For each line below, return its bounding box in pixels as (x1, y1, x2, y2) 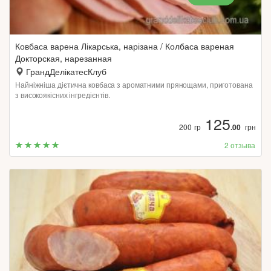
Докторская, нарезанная (15, 52, 112, 64)
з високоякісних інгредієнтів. (15, 90, 111, 100)
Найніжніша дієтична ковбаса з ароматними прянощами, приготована (15, 79, 253, 90)
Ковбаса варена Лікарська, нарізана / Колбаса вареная (15, 40, 234, 52)
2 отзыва (224, 140, 255, 150)
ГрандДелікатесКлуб (26, 65, 106, 77)
